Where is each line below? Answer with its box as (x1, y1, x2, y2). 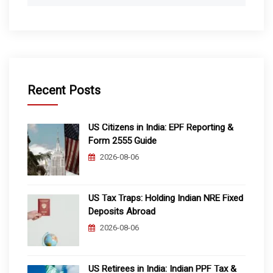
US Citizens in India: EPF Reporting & (88, 122, 233, 133)
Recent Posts (27, 83, 101, 98)
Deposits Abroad (88, 206, 155, 218)
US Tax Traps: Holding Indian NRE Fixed (88, 193, 243, 204)
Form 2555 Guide (88, 135, 157, 147)
